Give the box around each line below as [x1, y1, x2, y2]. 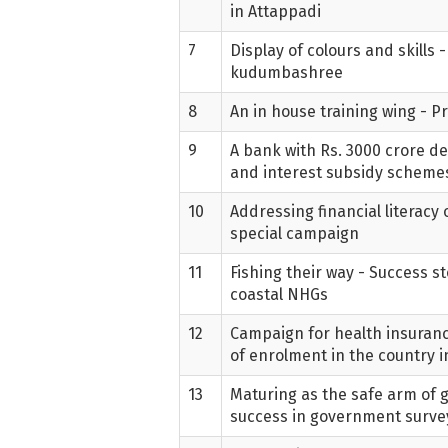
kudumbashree [230, 62, 344, 82]
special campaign [230, 223, 360, 243]
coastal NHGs [230, 284, 329, 304]
